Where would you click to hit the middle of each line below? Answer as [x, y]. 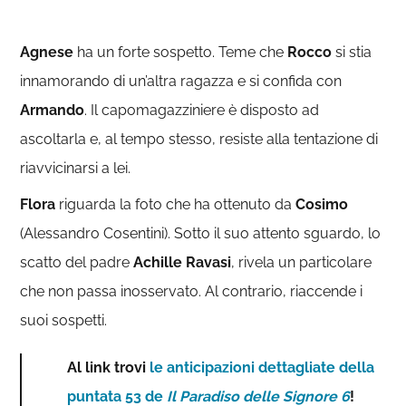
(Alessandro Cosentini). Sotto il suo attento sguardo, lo [201, 233]
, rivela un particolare [302, 262]
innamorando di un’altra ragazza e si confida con [181, 81]
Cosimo [322, 204]
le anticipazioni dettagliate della [262, 367]
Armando [53, 110]
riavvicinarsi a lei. [76, 168]
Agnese [47, 52]
